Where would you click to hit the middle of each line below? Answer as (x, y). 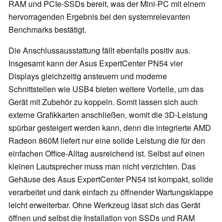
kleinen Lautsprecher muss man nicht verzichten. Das (102, 166)
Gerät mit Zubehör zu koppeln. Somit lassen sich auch (103, 102)
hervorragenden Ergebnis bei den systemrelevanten (99, 17)
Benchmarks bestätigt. (47, 30)
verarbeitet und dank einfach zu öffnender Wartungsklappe (111, 192)
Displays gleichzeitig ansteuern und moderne (88, 76)
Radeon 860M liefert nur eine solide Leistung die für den (107, 141)
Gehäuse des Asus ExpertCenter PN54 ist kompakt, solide (111, 179)
